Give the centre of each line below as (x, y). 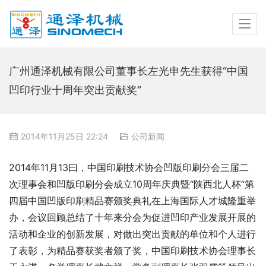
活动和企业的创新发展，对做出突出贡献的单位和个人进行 (132, 234)
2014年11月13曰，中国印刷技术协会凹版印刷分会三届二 (129, 168)
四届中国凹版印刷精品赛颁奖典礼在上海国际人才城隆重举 (132, 201)
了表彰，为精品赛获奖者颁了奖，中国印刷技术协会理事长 (132, 251)
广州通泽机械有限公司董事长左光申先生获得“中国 (129, 71)
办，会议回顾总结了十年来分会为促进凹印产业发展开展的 (132, 218)
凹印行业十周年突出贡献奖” (75, 90)
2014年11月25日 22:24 (64, 136)
